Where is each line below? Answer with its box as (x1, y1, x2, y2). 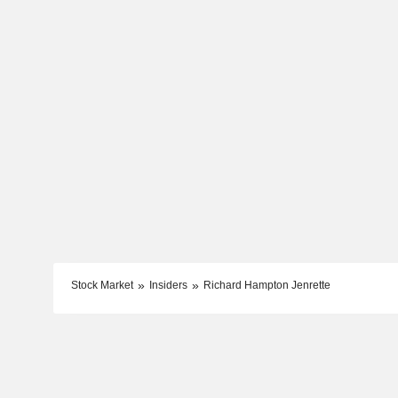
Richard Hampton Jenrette (203, 278, 330, 291)
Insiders (148, 278, 187, 291)
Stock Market (70, 278, 133, 291)
